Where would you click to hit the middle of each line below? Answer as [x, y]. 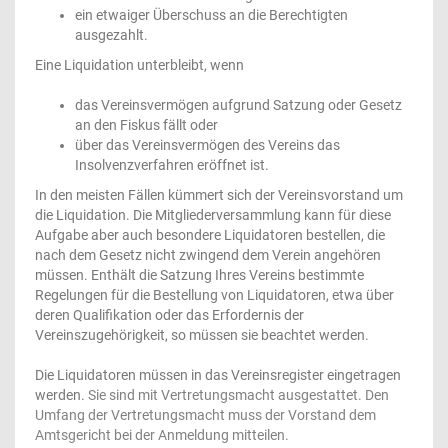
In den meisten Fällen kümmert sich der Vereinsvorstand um [219, 195]
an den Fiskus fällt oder [146, 125]
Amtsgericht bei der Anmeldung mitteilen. [162, 435]
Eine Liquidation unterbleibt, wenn [139, 65]
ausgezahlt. [111, 35]
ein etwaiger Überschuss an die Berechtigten [211, 15]
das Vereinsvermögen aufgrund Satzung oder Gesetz [238, 105]
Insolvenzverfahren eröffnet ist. [172, 165]
